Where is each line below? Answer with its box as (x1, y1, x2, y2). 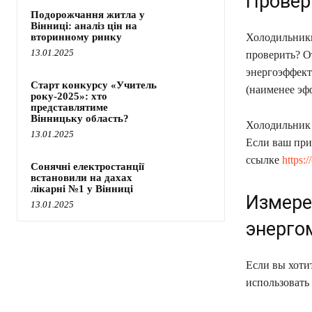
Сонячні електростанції (31, 161, 144, 173)
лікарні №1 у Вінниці (31, 183, 133, 195)
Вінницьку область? (31, 113, 129, 125)
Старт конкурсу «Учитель (31, 79, 157, 91)
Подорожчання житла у (31, 9, 145, 21)
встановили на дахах (31, 172, 132, 184)
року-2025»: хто (31, 91, 107, 102)
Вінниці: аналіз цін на (31, 20, 137, 32)
